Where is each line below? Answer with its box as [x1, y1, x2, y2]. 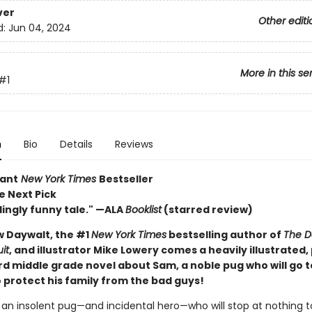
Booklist [125, 203, 162, 217]
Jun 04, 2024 [8, 21, 71, 36]
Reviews [114, 137, 153, 151]
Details [59, 137, 93, 151]
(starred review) [161, 203, 253, 217]
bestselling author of [166, 228, 283, 242]
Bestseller [98, 172, 153, 186]
